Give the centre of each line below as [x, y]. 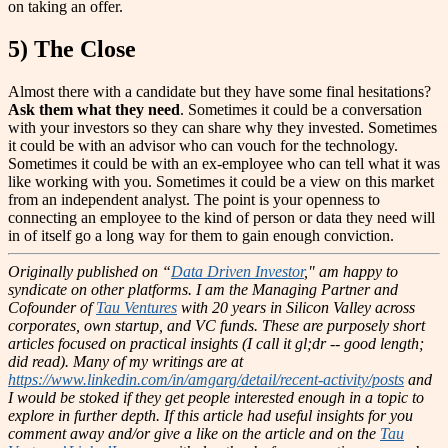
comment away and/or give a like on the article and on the [194, 433]
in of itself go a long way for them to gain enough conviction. [201, 235]
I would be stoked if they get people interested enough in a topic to [216, 397]
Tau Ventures [136, 307]
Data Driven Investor [237, 271]
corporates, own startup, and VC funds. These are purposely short [216, 325]
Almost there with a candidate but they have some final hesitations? [219, 91]
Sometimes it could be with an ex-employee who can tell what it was [224, 163]
